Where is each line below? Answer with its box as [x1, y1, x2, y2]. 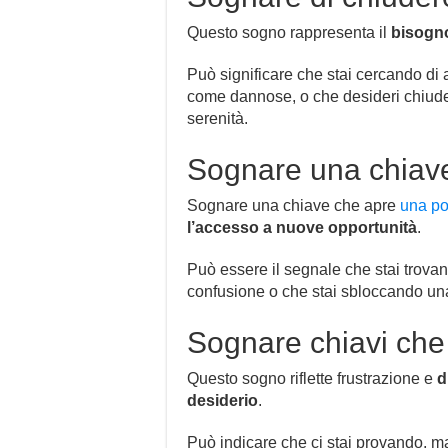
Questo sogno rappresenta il [187, 24, 391, 42]
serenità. [187, 110, 248, 128]
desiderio [187, 392, 258, 410]
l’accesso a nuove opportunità [187, 219, 417, 237]
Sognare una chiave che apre [187, 197, 400, 215]
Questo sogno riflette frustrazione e [187, 370, 437, 388]
